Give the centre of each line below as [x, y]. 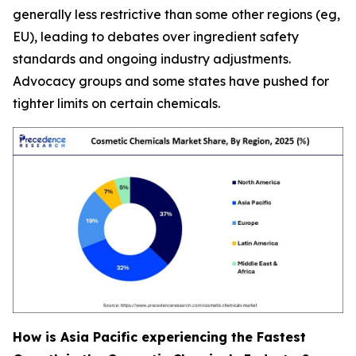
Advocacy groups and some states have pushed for [171, 81]
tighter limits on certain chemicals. [116, 104]
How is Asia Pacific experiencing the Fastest [159, 337]
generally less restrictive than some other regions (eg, [176, 15]
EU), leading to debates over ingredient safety [156, 37]
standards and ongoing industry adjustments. [152, 59]
